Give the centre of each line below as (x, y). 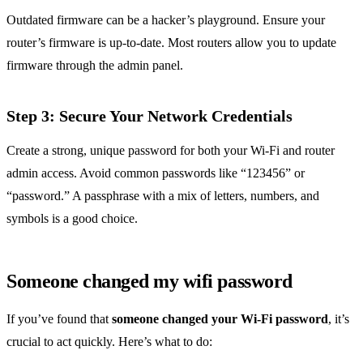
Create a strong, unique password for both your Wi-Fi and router (171, 151)
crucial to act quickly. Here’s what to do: (109, 342)
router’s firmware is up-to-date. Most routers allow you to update (171, 43)
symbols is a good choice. (72, 219)
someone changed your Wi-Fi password (220, 319)
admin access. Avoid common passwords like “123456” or (156, 173)
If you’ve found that (59, 319)
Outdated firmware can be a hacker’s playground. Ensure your (166, 20)
